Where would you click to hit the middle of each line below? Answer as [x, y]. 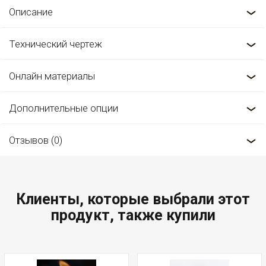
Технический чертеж [56, 44]
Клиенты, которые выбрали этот [133, 199]
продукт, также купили [133, 215]
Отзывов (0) [36, 140]
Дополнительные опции [64, 108]
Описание [31, 12]
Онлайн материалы [52, 76]
